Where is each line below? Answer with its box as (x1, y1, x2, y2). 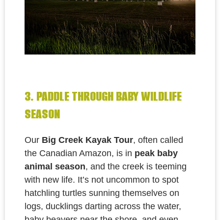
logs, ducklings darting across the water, (25, 201, 181, 212)
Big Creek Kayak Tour (42, 135, 133, 145)
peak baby (135, 148, 178, 159)
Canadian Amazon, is (39, 148, 125, 159)
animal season (25, 162, 85, 172)
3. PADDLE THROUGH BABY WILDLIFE (25, 87, 182, 105)
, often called (133, 135, 183, 145)
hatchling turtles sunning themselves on (25, 188, 179, 198)
